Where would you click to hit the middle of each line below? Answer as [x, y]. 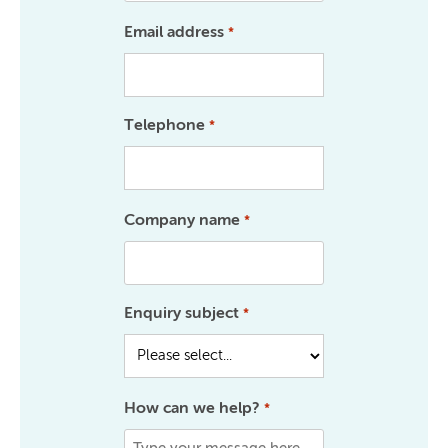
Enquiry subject [182, 312]
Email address [174, 31]
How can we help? [192, 407]
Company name [182, 219]
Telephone [165, 124]
